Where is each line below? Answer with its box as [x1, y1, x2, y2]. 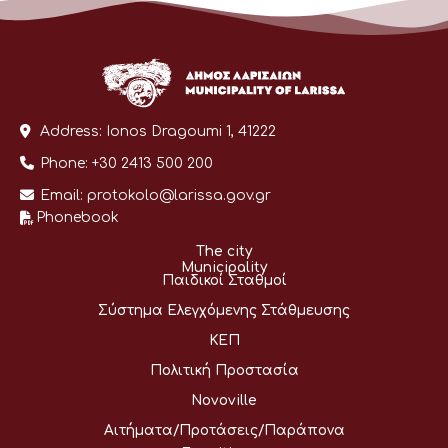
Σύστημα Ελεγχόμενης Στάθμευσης [98, 302, 350, 318]
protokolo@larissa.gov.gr [87, 187, 271, 203]
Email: [36, 187, 87, 203]
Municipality [181, 259, 267, 275]
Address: [36, 123, 106, 139]
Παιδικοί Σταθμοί [161, 272, 287, 288]
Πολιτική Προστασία [149, 362, 299, 378]
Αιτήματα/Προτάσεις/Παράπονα [103, 422, 345, 438]
